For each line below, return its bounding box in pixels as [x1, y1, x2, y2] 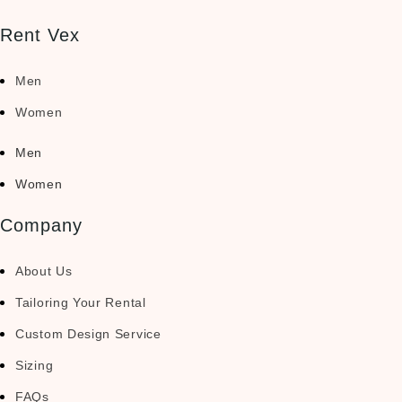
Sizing [15, 358, 54, 372]
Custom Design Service [15, 327, 162, 341]
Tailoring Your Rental [15, 295, 146, 310]
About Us [15, 264, 73, 278]
